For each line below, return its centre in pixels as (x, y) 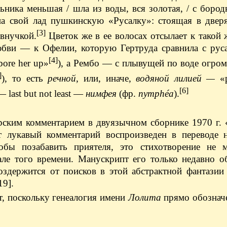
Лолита (144, 197)
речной (62, 79)
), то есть (25, 79)
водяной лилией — (176, 79)
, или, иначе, (106, 79)
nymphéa (156, 94)
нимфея (101, 94)
